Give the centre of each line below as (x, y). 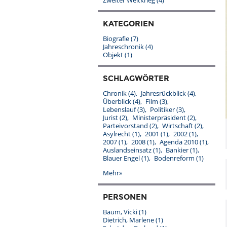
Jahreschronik (124, 47)
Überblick (118, 101)
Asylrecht (118, 134)
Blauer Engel (122, 158)
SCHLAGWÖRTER (136, 79)
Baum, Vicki (121, 212)
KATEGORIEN (128, 24)
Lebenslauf (120, 109)
